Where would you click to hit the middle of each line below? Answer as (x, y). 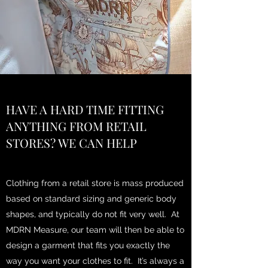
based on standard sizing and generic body (91, 198)
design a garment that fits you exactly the (88, 245)
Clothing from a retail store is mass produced (95, 183)
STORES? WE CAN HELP (71, 142)
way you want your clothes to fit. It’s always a (95, 261)
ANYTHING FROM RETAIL (76, 126)
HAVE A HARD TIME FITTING (85, 109)
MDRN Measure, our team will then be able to (95, 229)
